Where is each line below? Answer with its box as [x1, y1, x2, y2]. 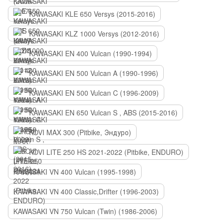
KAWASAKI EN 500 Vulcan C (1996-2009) [29, 88, 159, 98]
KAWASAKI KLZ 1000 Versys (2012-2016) [29, 29, 159, 38]
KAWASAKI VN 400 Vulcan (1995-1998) [13, 167, 136, 177]
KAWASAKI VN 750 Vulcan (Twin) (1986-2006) [13, 206, 157, 216]
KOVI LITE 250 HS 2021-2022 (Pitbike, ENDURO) [29, 147, 184, 157]
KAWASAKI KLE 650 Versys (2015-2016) [29, 9, 155, 19]
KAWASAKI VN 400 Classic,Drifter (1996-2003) [13, 186, 159, 196]
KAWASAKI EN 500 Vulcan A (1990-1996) [29, 68, 158, 78]
